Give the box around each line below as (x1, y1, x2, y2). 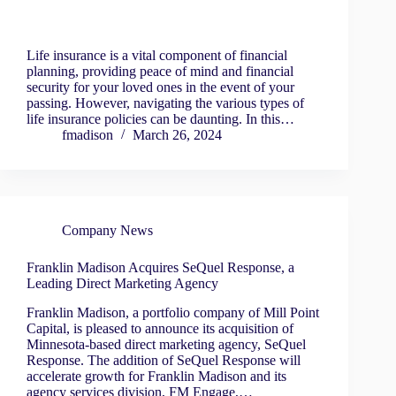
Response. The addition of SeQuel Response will (27, 352, 301, 368)
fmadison (62, 127, 113, 143)
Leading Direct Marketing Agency (27, 276, 218, 292)
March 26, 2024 (133, 127, 222, 143)
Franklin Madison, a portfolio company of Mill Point (27, 304, 319, 320)
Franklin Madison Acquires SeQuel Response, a (27, 260, 294, 276)
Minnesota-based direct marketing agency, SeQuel (27, 336, 306, 352)
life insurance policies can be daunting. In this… (27, 111, 294, 127)
